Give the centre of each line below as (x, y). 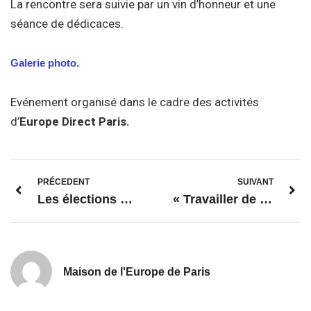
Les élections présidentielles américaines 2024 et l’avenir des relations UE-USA (126, 200)
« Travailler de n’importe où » (266, 200)
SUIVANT (256, 182)
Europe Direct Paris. (75, 122)
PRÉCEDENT (63, 182)
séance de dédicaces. (67, 24)
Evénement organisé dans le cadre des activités (135, 102)
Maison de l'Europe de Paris (137, 272)
